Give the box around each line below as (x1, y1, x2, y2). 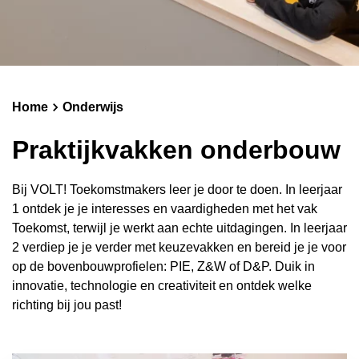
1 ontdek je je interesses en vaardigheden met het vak (12, 202, 317, 216)
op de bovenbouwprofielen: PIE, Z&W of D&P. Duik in (12, 260, 315, 273)
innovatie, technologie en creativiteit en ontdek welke (12, 279, 312, 292)
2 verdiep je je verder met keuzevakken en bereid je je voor (12, 240, 346, 254)
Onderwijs (63, 100, 123, 114)
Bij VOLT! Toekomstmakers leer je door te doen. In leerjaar (12, 183, 342, 196)
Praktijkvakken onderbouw (12, 135, 341, 164)
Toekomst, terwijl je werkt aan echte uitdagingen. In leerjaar (12, 221, 347, 235)
